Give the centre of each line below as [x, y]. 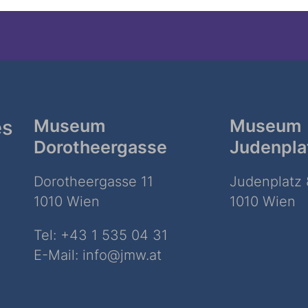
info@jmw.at [122, 255]
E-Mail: [58, 255]
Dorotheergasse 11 [93, 181]
